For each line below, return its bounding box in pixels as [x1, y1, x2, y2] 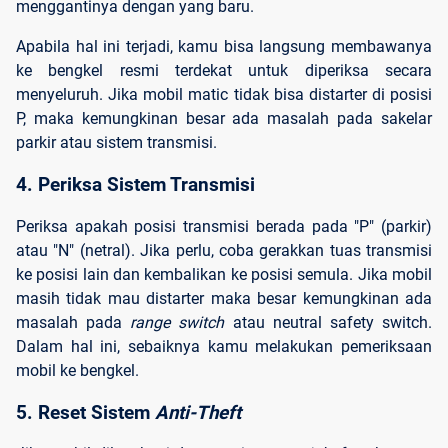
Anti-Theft [155, 401, 241, 424]
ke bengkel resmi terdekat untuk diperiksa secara [16, 61, 432, 81]
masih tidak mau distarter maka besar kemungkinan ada [16, 288, 432, 308]
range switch [122, 312, 233, 332]
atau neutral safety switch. [232, 312, 433, 332]
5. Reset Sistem [16, 401, 155, 424]
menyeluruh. [16, 85, 109, 105]
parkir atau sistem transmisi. [16, 133, 217, 153]
